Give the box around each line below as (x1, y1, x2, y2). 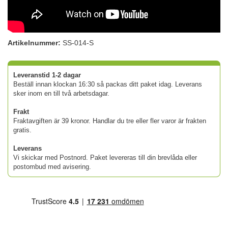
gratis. (13, 126, 32, 134)
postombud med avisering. (13, 162, 91, 170)
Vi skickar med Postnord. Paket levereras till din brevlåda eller (13, 153, 197, 161)
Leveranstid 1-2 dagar (13, 71, 81, 79)
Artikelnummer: (8, 38, 61, 47)
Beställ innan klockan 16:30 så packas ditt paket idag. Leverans (13, 80, 202, 88)
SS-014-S (63, 38, 94, 47)
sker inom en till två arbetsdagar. (13, 89, 109, 97)
